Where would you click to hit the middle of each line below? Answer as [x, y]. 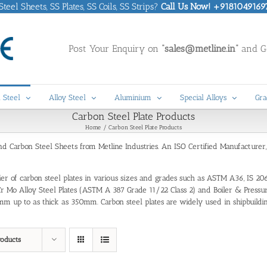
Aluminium [133, 97]
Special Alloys [203, 97]
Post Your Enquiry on [115, 49]
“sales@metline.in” [200, 49]
